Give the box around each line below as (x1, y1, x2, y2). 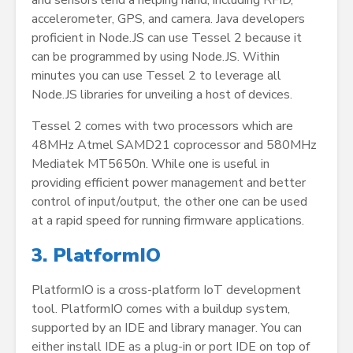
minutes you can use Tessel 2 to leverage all (32, 67, 281, 85)
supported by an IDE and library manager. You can (32, 319, 302, 337)
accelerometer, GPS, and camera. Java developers (32, 10, 305, 28)
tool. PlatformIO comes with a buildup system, (32, 300, 290, 318)
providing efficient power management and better (32, 174, 306, 192)
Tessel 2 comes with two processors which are (32, 117, 293, 136)
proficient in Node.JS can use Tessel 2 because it (32, 29, 302, 47)
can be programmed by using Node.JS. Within (32, 48, 280, 66)
